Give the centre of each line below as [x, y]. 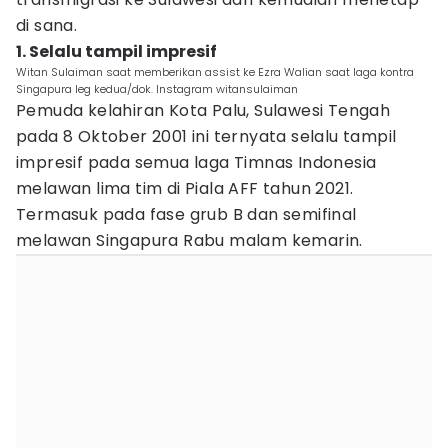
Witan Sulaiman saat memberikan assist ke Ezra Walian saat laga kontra [215, 72]
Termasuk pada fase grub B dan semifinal [186, 214]
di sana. [47, 25]
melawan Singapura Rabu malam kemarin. [192, 240]
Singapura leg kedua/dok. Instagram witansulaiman [157, 89]
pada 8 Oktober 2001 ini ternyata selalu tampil [206, 136]
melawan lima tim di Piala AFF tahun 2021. [185, 188]
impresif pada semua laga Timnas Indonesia [196, 162]
